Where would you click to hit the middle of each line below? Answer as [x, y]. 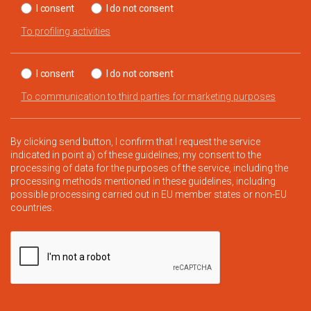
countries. [32, 208]
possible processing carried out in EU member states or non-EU [149, 195]
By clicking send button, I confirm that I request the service [135, 142]
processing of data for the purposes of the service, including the [149, 168]
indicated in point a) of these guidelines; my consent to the [136, 155]
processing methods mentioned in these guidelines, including [143, 182]
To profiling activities [66, 32]
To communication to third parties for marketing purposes [148, 97]
